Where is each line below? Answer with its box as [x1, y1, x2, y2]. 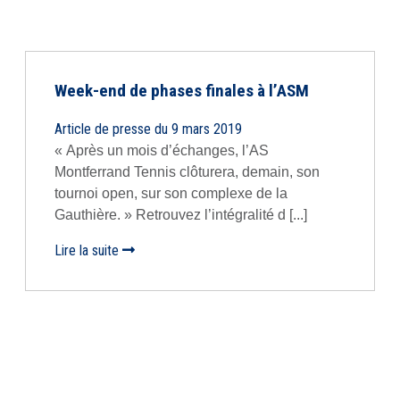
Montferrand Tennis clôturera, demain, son [54, 164, 320, 179]
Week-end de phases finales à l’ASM [54, 80, 309, 101]
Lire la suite [54, 242, 122, 259]
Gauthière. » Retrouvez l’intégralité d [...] [54, 207, 307, 222]
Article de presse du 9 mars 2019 [54, 121, 242, 137]
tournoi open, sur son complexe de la [54, 186, 287, 201]
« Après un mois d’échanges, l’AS [54, 143, 269, 158]
